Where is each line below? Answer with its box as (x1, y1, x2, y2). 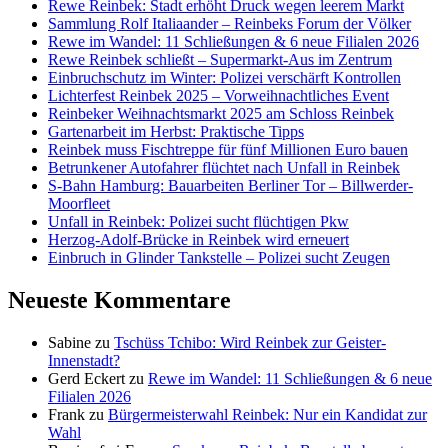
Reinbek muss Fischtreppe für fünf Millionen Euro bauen (48, 141, 408, 159)
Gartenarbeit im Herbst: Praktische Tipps (48, 123, 304, 141)
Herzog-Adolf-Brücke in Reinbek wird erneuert (48, 231, 349, 249)
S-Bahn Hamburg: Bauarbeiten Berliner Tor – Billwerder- (48, 177, 413, 195)
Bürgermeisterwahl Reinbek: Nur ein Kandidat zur (108, 405, 427, 423)
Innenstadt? (48, 351, 120, 369)
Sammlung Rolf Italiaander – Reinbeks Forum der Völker (48, 15, 411, 33)
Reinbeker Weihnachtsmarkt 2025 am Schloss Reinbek (48, 105, 394, 123)
